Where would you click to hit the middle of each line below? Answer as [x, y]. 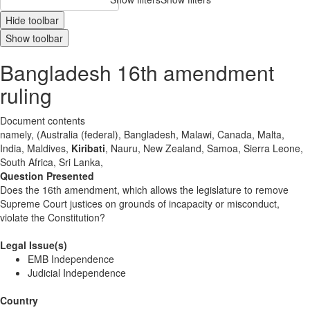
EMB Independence [71, 259]
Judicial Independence [77, 273]
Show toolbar [34, 38]
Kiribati [88, 148]
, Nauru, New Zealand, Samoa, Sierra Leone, [204, 148]
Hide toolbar [32, 20]
